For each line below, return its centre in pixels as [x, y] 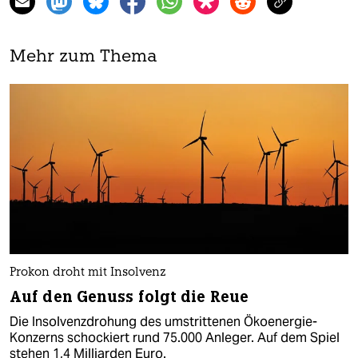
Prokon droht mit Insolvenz [88, 272]
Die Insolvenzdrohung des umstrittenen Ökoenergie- [163, 321]
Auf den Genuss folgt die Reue [129, 296]
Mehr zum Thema [84, 58]
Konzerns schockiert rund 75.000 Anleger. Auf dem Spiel [175, 337]
